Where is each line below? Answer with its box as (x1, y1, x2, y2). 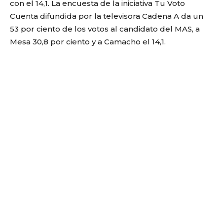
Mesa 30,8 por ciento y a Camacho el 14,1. (10, 37, 166, 46)
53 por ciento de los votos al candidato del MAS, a (10, 24, 200, 34)
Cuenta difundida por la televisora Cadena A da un (10, 11, 203, 21)
